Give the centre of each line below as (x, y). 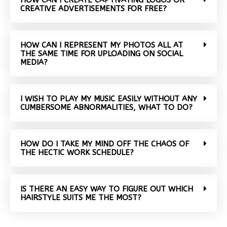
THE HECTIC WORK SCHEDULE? (77, 152)
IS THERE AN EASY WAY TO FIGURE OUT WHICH (107, 189)
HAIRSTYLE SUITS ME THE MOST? (81, 197)
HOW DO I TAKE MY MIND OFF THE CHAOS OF (105, 144)
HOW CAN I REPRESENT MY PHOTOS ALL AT (102, 45)
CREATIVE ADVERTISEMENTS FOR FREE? (93, 8)
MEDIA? (34, 62)
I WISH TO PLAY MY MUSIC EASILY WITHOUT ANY (109, 99)
